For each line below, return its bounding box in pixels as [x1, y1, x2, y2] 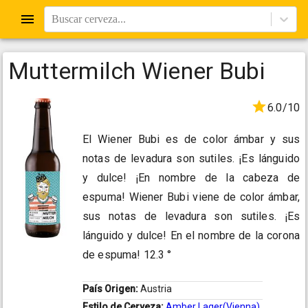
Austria [140, 283, 172, 295]
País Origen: [82, 283, 140, 295]
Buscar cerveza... [52, 13, 126, 25]
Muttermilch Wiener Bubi [8, 57, 265, 85]
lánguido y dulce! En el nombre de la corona [82, 229, 300, 243]
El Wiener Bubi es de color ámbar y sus [82, 133, 300, 146]
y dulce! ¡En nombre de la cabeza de [82, 171, 300, 185]
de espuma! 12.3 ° [82, 248, 172, 262]
